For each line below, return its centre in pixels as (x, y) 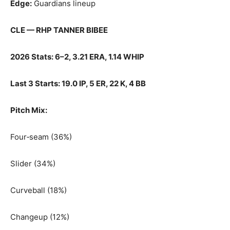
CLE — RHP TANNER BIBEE (59, 30)
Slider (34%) (33, 164)
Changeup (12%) (40, 217)
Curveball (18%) (39, 190)
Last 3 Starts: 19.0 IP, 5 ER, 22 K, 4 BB (78, 83)
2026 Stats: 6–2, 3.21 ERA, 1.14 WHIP (77, 57)
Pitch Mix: (29, 110)
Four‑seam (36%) (41, 137)
